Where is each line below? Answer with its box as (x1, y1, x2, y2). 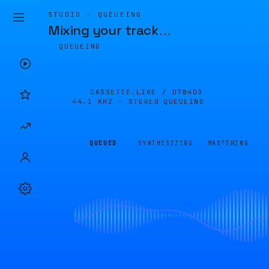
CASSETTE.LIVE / (90, 88, 172, 96)
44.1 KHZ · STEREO (72, 97, 160, 106)
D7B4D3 (172, 88, 203, 96)
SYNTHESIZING (138, 139, 193, 147)
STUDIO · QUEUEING (48, 10, 142, 19)
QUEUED (89, 139, 117, 147)
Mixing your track (48, 22, 159, 38)
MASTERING (207, 139, 249, 147)
